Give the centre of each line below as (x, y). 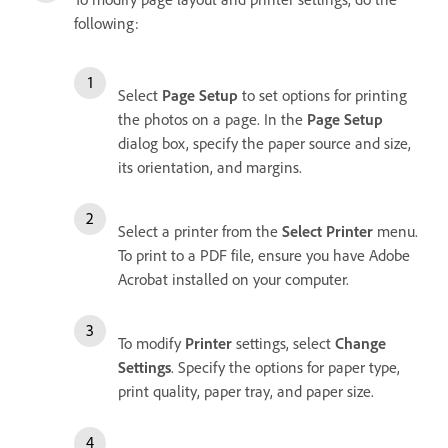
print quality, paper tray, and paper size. (246, 390)
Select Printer (327, 230)
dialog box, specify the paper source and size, (264, 142)
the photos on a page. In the (212, 118)
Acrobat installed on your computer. (233, 278)
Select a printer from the (200, 230)
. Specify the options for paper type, (285, 366)
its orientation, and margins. (210, 166)
